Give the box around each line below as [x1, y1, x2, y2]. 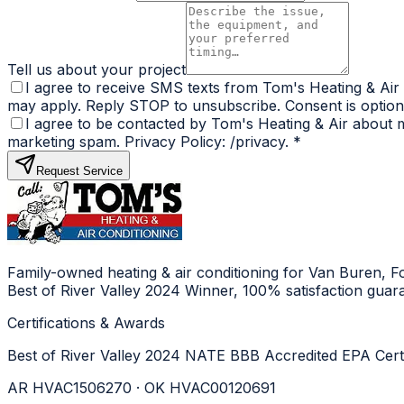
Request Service [36, 163, 123, 178]
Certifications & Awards [7, 313, 165, 332]
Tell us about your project [7, 60, 186, 78]
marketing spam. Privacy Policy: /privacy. [7, 132, 289, 151]
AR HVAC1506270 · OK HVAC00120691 [7, 378, 276, 397]
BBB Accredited [230, 345, 342, 364]
